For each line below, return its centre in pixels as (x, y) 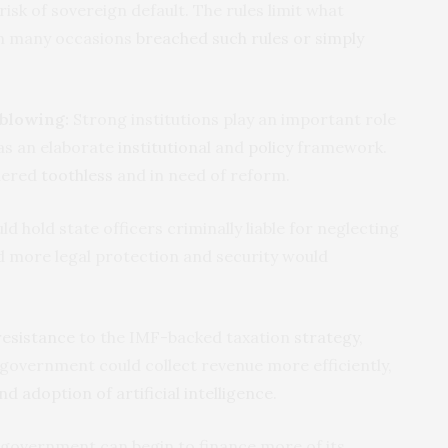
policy (270, 146)
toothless (77, 174)
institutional (164, 146)
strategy (326, 336)
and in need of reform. (201, 174)
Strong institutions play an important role (232, 118)
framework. (340, 146)
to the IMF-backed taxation (184, 336)
